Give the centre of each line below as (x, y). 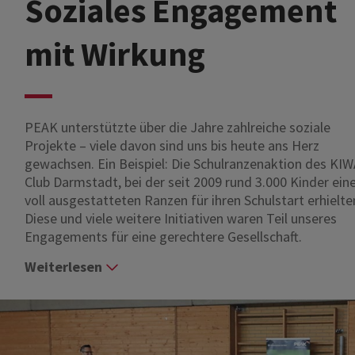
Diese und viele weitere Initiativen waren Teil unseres (180, 218)
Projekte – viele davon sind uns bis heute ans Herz (172, 145)
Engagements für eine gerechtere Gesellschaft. (163, 236)
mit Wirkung (115, 53)
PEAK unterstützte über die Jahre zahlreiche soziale (177, 127)
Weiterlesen (63, 266)
